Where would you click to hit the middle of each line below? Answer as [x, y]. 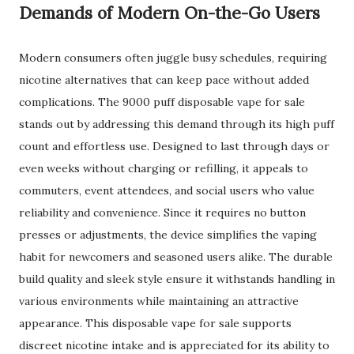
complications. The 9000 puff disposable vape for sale [162, 102]
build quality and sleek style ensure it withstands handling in [177, 279]
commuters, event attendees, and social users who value [167, 190]
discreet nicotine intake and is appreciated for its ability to [174, 345]
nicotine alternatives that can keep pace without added [164, 80]
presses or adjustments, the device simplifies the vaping [168, 235]
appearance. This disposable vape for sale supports [155, 323]
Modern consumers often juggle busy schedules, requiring [173, 58]
